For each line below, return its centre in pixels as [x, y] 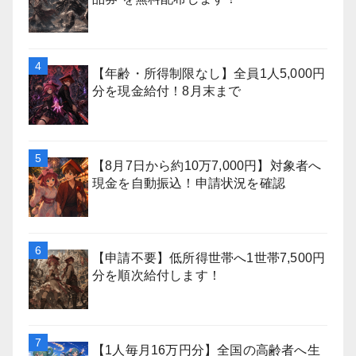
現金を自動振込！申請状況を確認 [189, 184]
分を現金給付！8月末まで [167, 91]
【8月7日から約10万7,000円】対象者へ [207, 166]
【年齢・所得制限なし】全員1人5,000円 [209, 74]
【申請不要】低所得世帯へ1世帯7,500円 [209, 258]
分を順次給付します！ [157, 276]
